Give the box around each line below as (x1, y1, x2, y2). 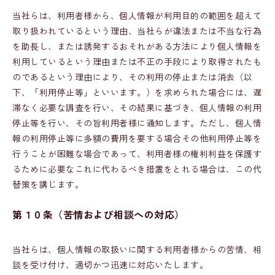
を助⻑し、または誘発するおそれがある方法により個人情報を (12, 40, 261, 52)
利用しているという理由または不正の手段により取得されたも (12, 55, 261, 68)
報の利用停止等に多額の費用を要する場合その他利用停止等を (12, 132, 261, 144)
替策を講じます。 (12, 178, 83, 190)
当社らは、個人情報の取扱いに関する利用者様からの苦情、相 (12, 243, 261, 255)
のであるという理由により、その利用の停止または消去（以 (12, 71, 253, 83)
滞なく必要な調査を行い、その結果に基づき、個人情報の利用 (12, 101, 261, 114)
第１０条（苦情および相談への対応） (12, 207, 185, 222)
